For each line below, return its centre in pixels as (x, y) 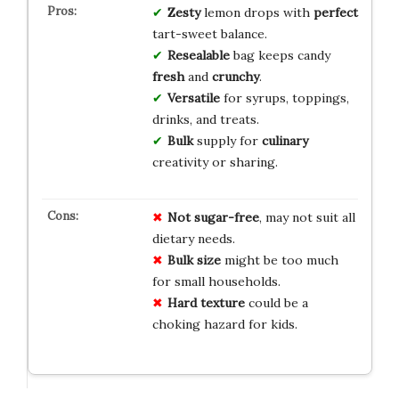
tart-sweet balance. (209, 33)
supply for (227, 140)
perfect (335, 12)
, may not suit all (307, 217)
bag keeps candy (280, 55)
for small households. (216, 281)
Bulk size (194, 260)
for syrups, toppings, (284, 98)
